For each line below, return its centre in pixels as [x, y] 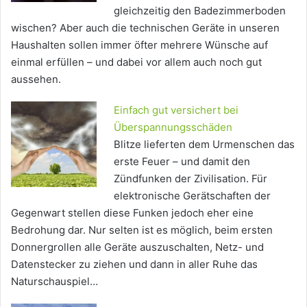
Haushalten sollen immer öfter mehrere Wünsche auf [139, 45]
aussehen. [36, 79]
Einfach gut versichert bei [176, 110]
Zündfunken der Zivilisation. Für [191, 179]
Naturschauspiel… [54, 282]
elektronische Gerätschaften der [192, 196]
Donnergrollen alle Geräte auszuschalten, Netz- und [137, 247]
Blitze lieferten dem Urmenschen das [204, 145]
